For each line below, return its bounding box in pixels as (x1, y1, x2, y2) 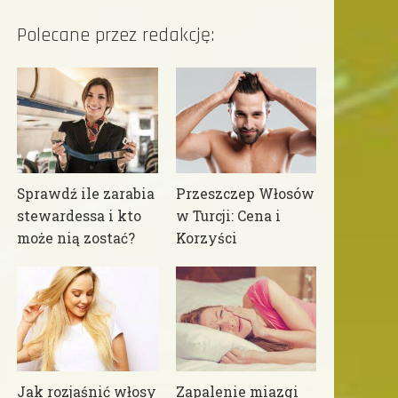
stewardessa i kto (17, 206, 142, 225)
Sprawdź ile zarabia (17, 184, 155, 203)
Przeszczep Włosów (175, 184, 314, 203)
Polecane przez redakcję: (17, 22, 215, 48)
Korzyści (175, 228, 237, 247)
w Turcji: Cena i (175, 206, 281, 225)
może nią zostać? (17, 228, 136, 247)
